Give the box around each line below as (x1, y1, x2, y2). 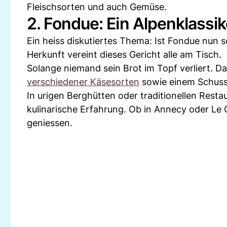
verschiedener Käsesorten (27, 77, 139, 88)
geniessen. (27, 118, 72, 129)
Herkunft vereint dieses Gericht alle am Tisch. (27, 49, 221, 60)
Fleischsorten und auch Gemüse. (27, 2, 167, 13)
